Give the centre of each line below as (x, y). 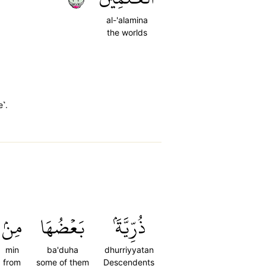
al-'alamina (127, 20)
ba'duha (63, 250)
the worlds (127, 32)
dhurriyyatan (129, 250)
